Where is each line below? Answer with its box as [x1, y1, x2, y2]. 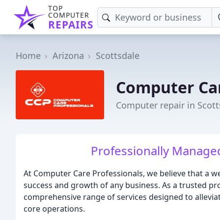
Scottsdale [96, 50, 139, 61]
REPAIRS [48, 18, 93, 31]
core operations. [24, 203, 85, 214]
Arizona [53, 50, 84, 61]
